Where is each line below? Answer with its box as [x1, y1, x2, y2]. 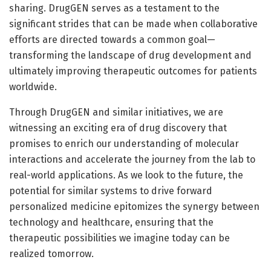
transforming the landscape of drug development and [9, 49, 252, 61]
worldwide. [9, 80, 57, 93]
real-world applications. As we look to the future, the [9, 169, 243, 181]
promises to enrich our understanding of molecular [9, 137, 239, 149]
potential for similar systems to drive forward [9, 184, 212, 197]
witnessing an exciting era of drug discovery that [9, 122, 227, 134]
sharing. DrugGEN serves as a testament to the [9, 2, 220, 14]
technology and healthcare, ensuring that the [9, 216, 214, 228]
